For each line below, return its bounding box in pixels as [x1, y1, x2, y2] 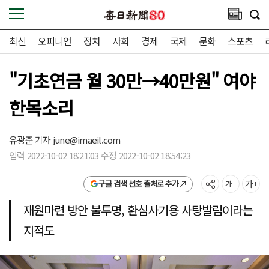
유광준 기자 [9, 133, 53, 146]
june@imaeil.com [52, 133, 121, 146]
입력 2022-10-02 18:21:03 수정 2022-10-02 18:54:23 [9, 149, 191, 162]
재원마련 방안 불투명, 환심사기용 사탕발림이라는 [23, 201, 253, 219]
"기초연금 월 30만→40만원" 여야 [9, 67, 256, 94]
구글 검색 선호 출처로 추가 [98, 178, 178, 189]
